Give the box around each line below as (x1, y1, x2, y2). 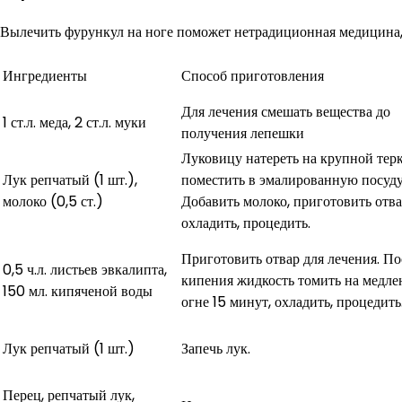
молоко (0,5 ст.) (3, 190, 103, 212)
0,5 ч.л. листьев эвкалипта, (3, 258, 167, 280)
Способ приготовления (181, 65, 324, 86)
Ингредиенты (3, 65, 87, 86)
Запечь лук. (181, 337, 250, 359)
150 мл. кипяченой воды (3, 280, 153, 301)
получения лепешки (181, 122, 304, 144)
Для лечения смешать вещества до (181, 100, 390, 122)
